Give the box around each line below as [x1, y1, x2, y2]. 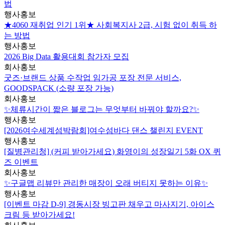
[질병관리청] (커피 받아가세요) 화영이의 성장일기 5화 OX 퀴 [4, 147, 221, 156]
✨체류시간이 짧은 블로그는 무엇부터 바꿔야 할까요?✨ [4, 105, 199, 114]
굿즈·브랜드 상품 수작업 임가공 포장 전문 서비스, [4, 73, 181, 82]
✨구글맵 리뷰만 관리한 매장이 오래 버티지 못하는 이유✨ [4, 179, 208, 188]
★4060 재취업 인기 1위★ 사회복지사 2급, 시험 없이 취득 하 [4, 21, 217, 30]
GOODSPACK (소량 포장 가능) [4, 84, 114, 93]
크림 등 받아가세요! [4, 210, 75, 219]
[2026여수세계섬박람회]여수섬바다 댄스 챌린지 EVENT [4, 126, 203, 135]
